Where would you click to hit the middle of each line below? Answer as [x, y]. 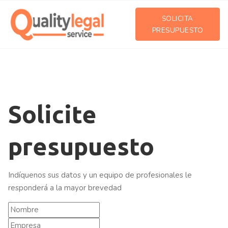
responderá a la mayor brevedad [65, 188]
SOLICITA [177, 18]
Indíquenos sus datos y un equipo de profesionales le [100, 175]
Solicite [52, 114]
